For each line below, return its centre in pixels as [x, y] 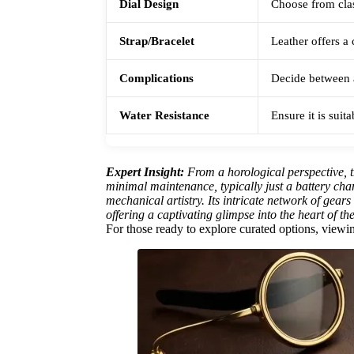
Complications [157, 78]
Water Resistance [165, 115]
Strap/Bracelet [157, 41]
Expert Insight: [145, 172]
